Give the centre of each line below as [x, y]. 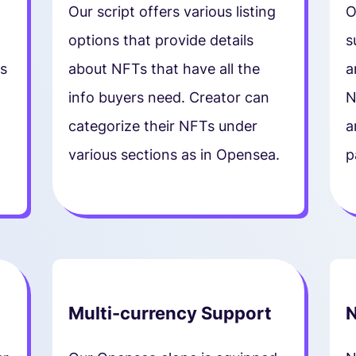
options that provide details [161, 40]
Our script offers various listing [172, 11]
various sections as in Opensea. [174, 154]
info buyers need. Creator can [168, 97]
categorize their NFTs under [163, 126]
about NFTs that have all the [164, 68]
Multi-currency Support [170, 313]
